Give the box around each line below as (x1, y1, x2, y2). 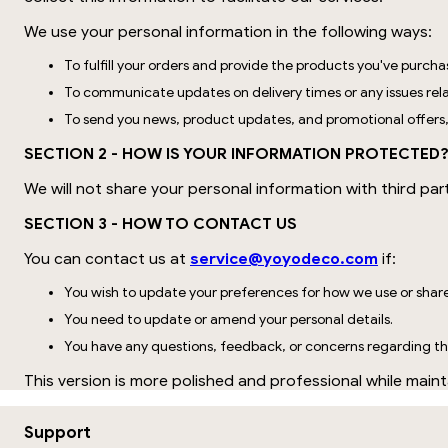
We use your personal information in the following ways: (24, 22, 432, 41)
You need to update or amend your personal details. (64, 311, 393, 328)
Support (24, 422, 91, 444)
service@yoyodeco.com (190, 249, 378, 268)
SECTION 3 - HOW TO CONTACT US (24, 214, 297, 233)
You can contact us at (24, 249, 190, 268)
